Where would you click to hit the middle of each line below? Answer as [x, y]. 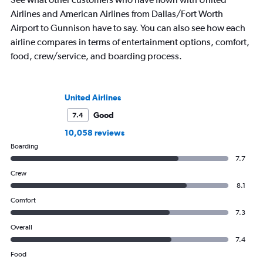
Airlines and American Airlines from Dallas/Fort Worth [117, 14]
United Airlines [93, 98]
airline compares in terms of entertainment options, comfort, [130, 42]
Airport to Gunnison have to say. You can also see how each [128, 28]
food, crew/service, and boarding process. [96, 56]
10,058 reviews [95, 133]
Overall [21, 227]
